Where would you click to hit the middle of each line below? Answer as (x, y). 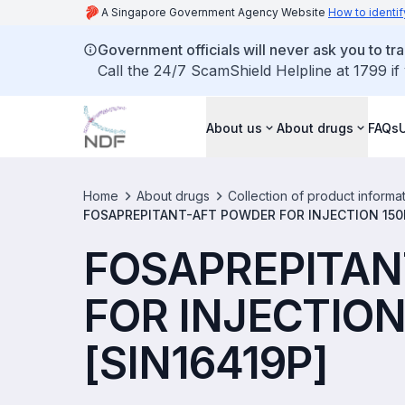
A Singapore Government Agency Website (215, 12)
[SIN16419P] (206, 363)
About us (234, 127)
